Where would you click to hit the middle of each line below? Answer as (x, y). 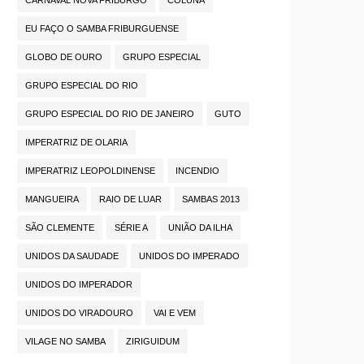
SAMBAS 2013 (211, 199)
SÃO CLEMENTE (60, 228)
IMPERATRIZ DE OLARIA (76, 143)
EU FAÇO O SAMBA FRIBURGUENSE (102, 29)
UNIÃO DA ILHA (200, 228)
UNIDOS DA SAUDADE (72, 256)
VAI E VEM (175, 313)
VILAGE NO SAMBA (65, 342)
